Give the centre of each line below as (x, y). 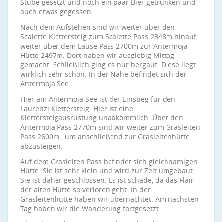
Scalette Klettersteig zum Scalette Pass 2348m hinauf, (109, 36)
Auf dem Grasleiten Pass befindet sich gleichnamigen (109, 161)
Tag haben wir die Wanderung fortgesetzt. (90, 208)
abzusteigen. (42, 146)
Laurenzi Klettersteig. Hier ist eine (77, 108)
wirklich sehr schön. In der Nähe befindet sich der (104, 74)
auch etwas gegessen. (57, 12)
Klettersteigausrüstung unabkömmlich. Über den (102, 118)
